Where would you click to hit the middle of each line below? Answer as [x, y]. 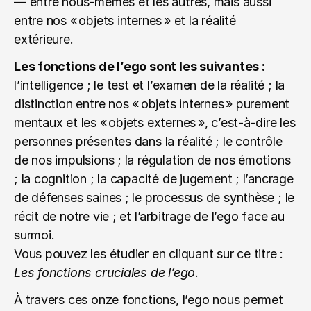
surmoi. [34, 235]
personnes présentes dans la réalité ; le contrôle [148, 141]
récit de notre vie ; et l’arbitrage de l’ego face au [149, 216]
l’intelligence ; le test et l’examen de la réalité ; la [150, 85]
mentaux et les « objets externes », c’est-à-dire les [155, 123]
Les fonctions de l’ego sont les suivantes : [140, 66]
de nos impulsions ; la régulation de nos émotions [152, 160]
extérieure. [44, 39]
